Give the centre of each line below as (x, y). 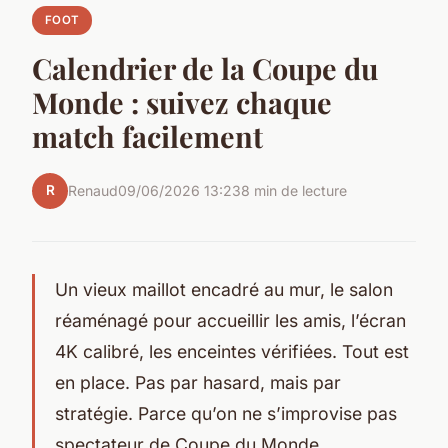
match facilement (147, 135)
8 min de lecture (294, 191)
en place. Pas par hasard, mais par (198, 382)
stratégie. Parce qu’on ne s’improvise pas (226, 413)
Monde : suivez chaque (182, 101)
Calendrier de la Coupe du (205, 67)
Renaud (93, 191)
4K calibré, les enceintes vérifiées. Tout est (232, 351)
